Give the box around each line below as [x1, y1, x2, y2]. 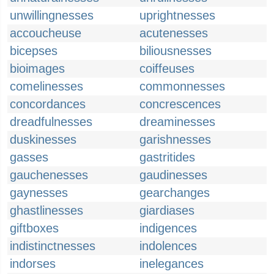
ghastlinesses [10, 204, 83, 217]
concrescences [139, 97, 221, 111]
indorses [10, 257, 56, 270]
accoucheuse [10, 26, 81, 40]
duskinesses [10, 133, 76, 146]
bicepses [10, 44, 57, 57]
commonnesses [139, 80, 225, 93]
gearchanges [139, 186, 210, 199]
